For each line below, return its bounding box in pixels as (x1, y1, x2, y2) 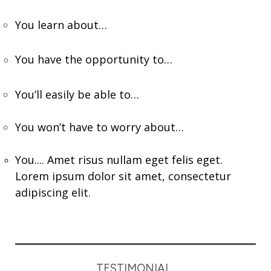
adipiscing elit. (15, 184, 91, 200)
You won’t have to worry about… (15, 119, 184, 134)
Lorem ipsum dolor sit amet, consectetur (15, 168, 231, 183)
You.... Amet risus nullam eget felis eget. (15, 152, 223, 167)
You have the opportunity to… (15, 51, 175, 67)
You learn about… (15, 17, 107, 32)
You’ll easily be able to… (15, 87, 139, 102)
